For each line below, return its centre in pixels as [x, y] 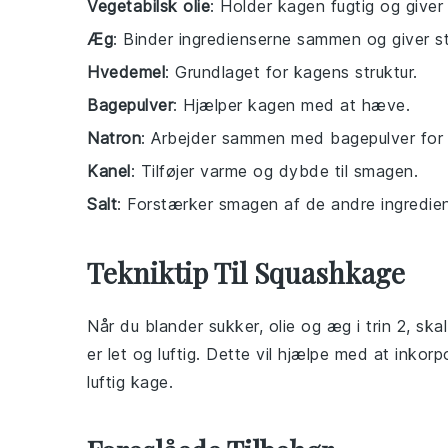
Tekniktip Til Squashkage [246, 273]
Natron [114, 138]
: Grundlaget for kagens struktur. [291, 72]
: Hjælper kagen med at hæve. [291, 105]
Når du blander [148, 326]
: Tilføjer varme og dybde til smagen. [274, 171]
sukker [233, 326]
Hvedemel [126, 72]
